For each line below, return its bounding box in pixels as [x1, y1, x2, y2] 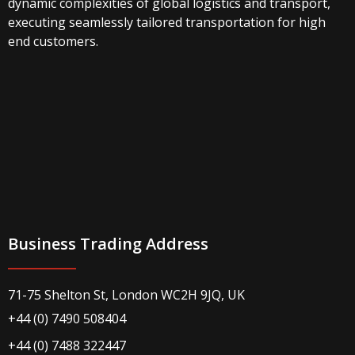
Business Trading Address [8, 232, 208, 254]
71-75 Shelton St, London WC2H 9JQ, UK [8, 285, 245, 303]
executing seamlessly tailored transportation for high [8, 13, 326, 31]
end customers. [8, 32, 98, 50]
